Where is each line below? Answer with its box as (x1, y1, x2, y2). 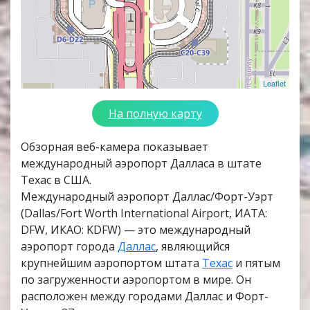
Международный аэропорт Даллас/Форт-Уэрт (21, 189, 273, 205)
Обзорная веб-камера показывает (21, 139, 208, 155)
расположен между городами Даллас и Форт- (21, 289, 268, 304)
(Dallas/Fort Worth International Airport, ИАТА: (21, 206, 267, 221)
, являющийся (156, 239, 230, 255)
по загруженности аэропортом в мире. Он (21, 272, 251, 288)
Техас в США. (21, 172, 91, 188)
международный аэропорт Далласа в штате (21, 156, 262, 172)
